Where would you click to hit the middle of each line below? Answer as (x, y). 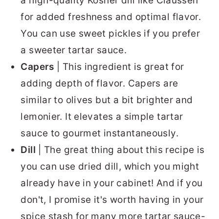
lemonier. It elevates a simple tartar (102, 116)
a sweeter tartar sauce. (74, 50)
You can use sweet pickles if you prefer (110, 33)
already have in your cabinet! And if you (112, 183)
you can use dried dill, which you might (110, 166)
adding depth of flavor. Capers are (99, 83)
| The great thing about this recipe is (120, 150)
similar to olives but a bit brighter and (107, 100)
